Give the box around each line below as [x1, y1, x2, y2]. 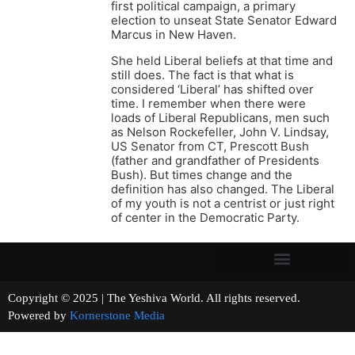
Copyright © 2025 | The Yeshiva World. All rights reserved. [8, 292, 345, 305]
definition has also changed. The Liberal [111, 181, 334, 197]
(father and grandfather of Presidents [111, 153, 319, 169]
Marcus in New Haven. [111, 27, 236, 43]
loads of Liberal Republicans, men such [111, 110, 330, 126]
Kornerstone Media [70, 309, 165, 323]
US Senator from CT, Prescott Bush [111, 139, 309, 155]
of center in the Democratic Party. [111, 210, 300, 226]
